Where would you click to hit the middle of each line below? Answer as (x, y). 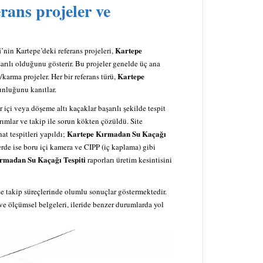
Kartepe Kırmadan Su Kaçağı (117, 134)
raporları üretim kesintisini (129, 160)
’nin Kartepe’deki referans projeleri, (58, 51)
